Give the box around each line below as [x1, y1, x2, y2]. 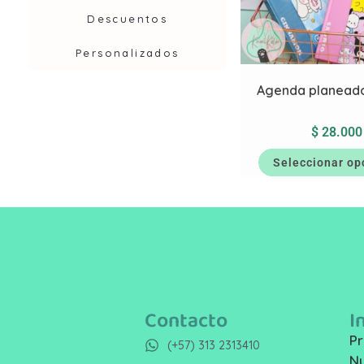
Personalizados [75, 45, 180, 59]
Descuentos [87, 11, 168, 25]
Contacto [145, 304, 227, 337]
